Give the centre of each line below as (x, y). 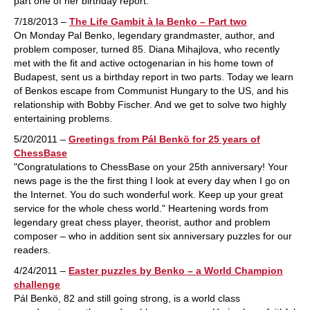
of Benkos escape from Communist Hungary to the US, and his (151, 91)
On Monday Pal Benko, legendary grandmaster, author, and (144, 35)
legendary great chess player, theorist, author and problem (142, 222)
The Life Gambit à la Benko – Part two (158, 21)
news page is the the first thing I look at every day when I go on (152, 181)
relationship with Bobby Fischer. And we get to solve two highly (150, 104)
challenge (37, 284)
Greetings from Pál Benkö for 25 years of (164, 139)
